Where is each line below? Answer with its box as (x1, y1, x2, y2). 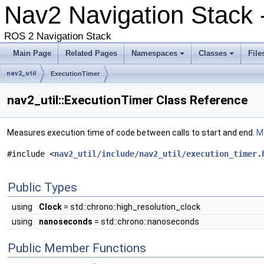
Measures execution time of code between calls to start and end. (7, 128, 256, 137)
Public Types (8, 180, 77, 194)
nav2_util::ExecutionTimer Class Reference (7, 93, 247, 107)
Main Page (13, 49, 51, 58)
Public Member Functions (8, 241, 146, 255)
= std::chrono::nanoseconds (93, 217, 199, 226)
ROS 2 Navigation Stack (4, 31, 111, 42)
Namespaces (131, 49, 177, 58)
